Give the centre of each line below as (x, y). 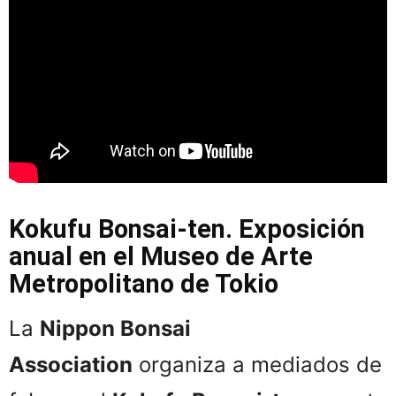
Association (71, 365)
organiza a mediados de (257, 365)
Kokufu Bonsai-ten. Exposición (187, 229)
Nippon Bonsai (115, 329)
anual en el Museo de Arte (161, 257)
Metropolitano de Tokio (144, 284)
